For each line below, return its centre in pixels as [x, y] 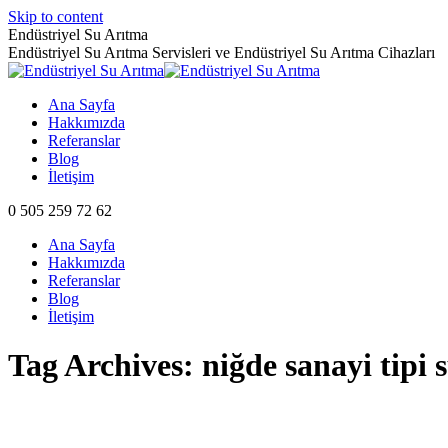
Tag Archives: [105, 365]
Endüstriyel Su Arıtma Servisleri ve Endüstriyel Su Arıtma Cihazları [221, 52]
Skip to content [55, 16]
